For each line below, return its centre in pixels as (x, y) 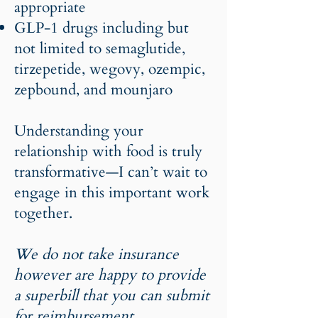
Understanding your (79, 131)
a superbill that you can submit (112, 296)
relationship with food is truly (108, 152)
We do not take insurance (97, 254)
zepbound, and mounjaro (95, 90)
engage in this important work (112, 193)
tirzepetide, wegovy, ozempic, (110, 69)
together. (43, 213)
